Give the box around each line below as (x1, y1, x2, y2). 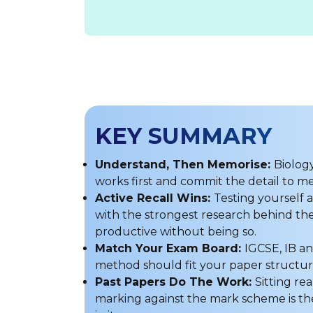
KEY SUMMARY (94, 122, 272, 150)
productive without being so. (94, 224, 256, 238)
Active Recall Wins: (94, 191, 214, 205)
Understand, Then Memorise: (94, 157, 274, 171)
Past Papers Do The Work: (94, 275, 255, 289)
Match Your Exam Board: (94, 241, 245, 255)
